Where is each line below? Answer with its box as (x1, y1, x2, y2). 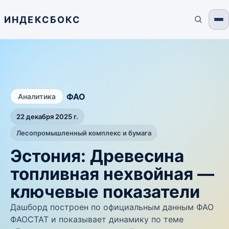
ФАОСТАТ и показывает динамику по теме (10, 214, 184, 224)
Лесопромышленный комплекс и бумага (16, 129, 151, 137)
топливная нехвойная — (10, 164, 214, 184)
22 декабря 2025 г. (16, 112, 78, 121)
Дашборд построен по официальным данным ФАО (10, 202, 214, 212)
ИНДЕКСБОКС (4, 14, 81, 25)
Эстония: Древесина (10, 146, 184, 166)
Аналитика (18, 92, 56, 101)
